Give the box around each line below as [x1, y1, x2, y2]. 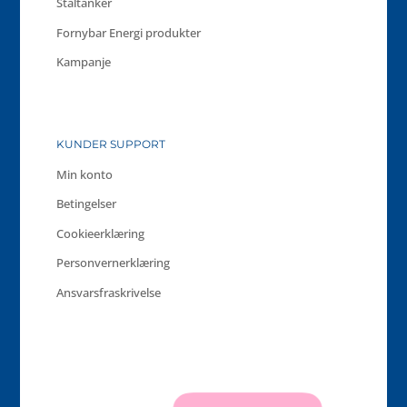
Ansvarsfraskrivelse [56, 283, 162, 301]
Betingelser [56, 195, 117, 213]
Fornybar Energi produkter [56, 24, 202, 41]
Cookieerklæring [56, 224, 145, 242]
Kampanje [56, 54, 112, 71]
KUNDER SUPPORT [56, 136, 166, 151]
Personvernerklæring [56, 254, 171, 272]
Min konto [56, 165, 114, 183]
